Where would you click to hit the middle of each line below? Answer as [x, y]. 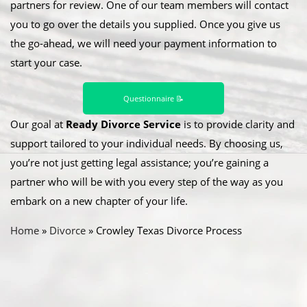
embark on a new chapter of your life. [99, 200]
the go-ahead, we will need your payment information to [144, 44]
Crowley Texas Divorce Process [169, 230]
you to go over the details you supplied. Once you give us [145, 24]
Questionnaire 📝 [153, 98]
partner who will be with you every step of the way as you [147, 181]
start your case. [46, 63]
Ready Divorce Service [123, 124]
